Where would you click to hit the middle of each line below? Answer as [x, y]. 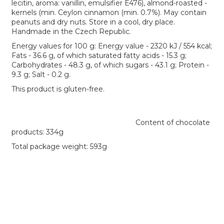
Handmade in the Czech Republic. [71, 31]
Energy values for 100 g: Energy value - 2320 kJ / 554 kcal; [112, 46]
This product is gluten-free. [58, 89]
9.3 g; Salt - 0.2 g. [41, 74]
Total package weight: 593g [59, 146]
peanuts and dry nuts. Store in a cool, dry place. [93, 22]
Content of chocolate [111, 122]
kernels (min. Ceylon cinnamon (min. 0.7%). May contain [109, 12]
